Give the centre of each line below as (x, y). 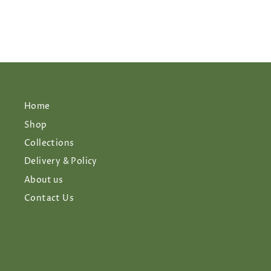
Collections (49, 144)
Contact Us (49, 199)
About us (44, 180)
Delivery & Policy (61, 162)
